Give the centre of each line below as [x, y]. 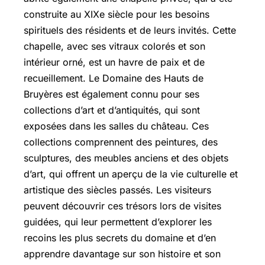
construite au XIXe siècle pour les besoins [117, 14]
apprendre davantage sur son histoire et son [122, 253]
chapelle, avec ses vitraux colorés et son [114, 46]
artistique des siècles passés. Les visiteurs [117, 190]
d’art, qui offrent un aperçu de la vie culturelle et [131, 174]
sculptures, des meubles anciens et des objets [126, 158]
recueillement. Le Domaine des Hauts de [114, 78]
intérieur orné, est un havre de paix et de [114, 62]
